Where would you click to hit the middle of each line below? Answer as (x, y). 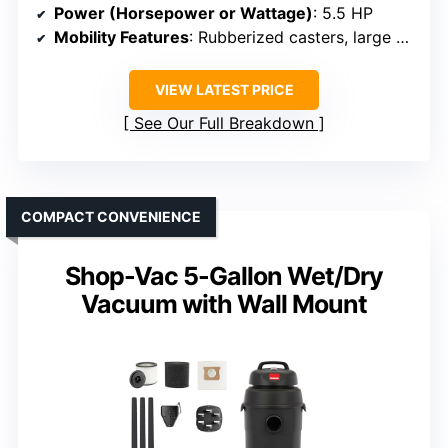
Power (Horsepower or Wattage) (183, 12)
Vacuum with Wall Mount (224, 303)
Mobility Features (121, 36)
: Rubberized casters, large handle (292, 36)
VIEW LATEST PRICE (224, 89)
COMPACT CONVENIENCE (111, 216)
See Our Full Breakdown (224, 122)
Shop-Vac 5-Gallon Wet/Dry (224, 275)
